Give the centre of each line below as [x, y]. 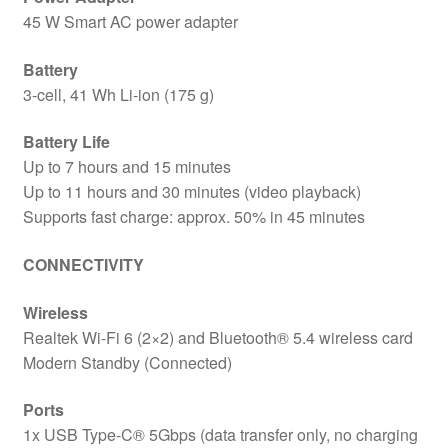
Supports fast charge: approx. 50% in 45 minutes [193, 217]
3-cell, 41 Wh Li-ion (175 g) [118, 94]
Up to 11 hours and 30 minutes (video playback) [191, 192]
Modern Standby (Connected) [127, 362]
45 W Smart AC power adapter [130, 22]
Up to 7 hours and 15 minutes [126, 167]
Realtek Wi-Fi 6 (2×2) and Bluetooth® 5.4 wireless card [217, 337]
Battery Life [66, 142]
